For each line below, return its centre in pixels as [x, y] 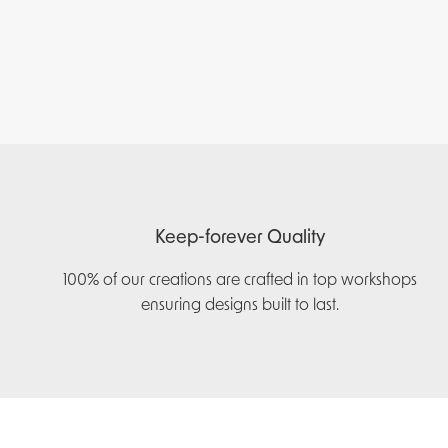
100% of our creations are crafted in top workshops [240, 279]
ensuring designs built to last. [240, 304]
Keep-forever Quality [240, 237]
